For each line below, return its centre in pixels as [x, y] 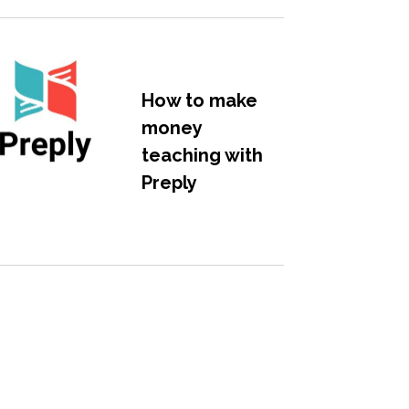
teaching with [202, 155]
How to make [199, 100]
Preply [169, 182]
